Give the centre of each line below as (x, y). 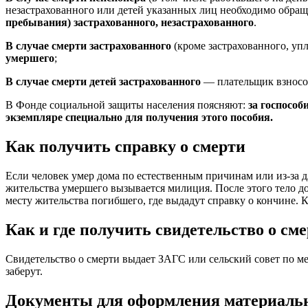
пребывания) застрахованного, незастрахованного (130, 23)
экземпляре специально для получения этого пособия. (139, 118)
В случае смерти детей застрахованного (103, 82)
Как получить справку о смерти (125, 146)
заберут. (24, 271)
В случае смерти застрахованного (88, 46)
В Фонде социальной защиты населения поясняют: (127, 105)
